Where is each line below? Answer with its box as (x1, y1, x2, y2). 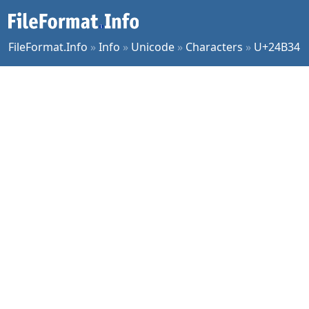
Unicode (131, 39, 175, 54)
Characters (186, 39, 243, 54)
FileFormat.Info (8, 39, 88, 54)
